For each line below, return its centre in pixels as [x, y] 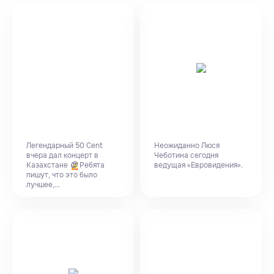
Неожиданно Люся [187, 146]
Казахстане [48, 165]
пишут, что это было [62, 175]
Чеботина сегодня [186, 155]
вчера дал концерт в [62, 155]
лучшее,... [43, 185]
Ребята [91, 165]
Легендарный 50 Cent [65, 146]
